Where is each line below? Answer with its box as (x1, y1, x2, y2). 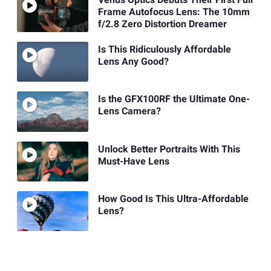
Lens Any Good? (97, 54, 169, 70)
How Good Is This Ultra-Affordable (97, 192, 249, 207)
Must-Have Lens (97, 154, 169, 169)
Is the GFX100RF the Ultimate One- (97, 92, 250, 107)
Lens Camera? (97, 104, 161, 119)
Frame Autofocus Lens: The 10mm (97, 4, 250, 19)
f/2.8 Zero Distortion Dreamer (97, 16, 227, 31)
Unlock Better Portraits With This (97, 142, 240, 157)
